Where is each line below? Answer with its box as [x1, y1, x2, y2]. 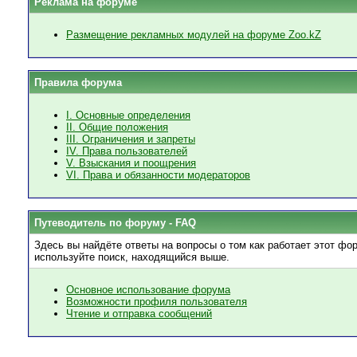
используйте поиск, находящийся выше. [34, 251, 229, 263]
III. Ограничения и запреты [66, 133, 195, 146]
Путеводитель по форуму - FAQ [34, 217, 196, 229]
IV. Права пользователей [66, 145, 187, 158]
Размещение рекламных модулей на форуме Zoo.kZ [66, 29, 321, 41]
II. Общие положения [66, 121, 168, 134]
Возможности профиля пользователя [66, 296, 247, 308]
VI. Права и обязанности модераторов [66, 169, 250, 182]
